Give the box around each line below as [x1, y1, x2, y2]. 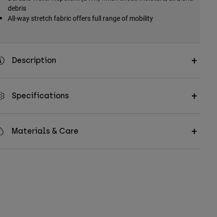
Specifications [11, 91, 69, 101]
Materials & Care [11, 126, 78, 136]
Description [11, 56, 56, 65]
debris [7, 3, 26, 13]
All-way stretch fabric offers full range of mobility [7, 14, 153, 23]
